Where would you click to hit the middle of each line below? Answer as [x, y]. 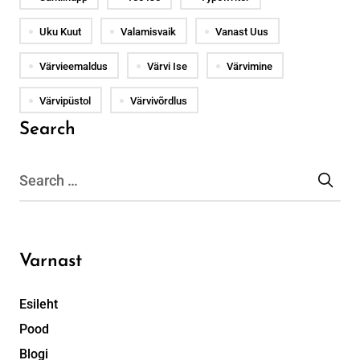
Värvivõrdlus [159, 100]
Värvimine [250, 66]
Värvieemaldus [74, 66]
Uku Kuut [60, 31]
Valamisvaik [148, 31]
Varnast [51, 261]
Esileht [39, 304]
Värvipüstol [65, 100]
